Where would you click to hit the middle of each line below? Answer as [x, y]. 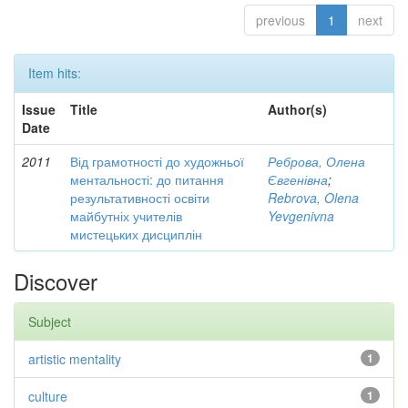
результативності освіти [140, 198]
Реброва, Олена [316, 161]
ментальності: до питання [147, 179]
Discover [56, 281]
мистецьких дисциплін [136, 234]
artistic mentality [75, 359]
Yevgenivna [301, 216]
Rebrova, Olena [313, 198]
